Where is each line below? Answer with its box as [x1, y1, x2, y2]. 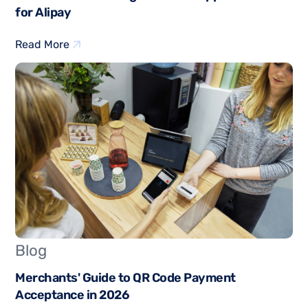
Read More [15, 37, 70, 51]
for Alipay [15, 4, 71, 20]
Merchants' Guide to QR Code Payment [15, 269, 236, 285]
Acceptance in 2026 [15, 287, 129, 302]
